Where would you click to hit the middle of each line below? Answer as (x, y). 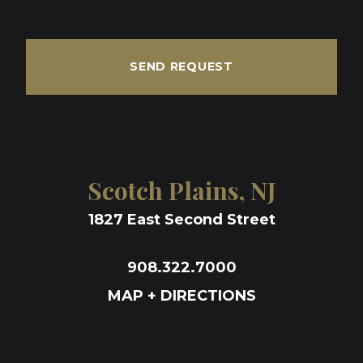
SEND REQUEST (181, 66)
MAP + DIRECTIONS (181, 296)
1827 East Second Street (181, 220)
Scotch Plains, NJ (181, 190)
